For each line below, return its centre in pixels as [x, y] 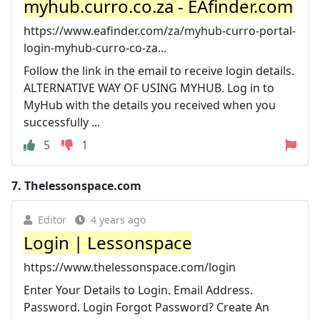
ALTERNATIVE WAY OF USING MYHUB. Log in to [149, 87]
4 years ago [118, 219]
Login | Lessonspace [108, 242]
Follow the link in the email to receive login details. [159, 70]
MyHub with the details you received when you [150, 105]
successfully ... [62, 122]
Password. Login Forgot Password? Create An [146, 307]
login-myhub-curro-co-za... [95, 47]
